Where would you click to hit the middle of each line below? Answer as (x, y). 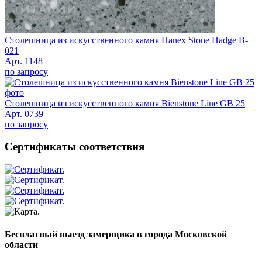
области (21, 245)
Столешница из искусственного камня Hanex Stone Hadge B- (126, 40)
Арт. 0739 (24, 113)
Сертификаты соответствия (75, 147)
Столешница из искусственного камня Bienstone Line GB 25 (125, 103)
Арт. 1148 (24, 61)
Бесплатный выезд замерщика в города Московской (116, 235)
